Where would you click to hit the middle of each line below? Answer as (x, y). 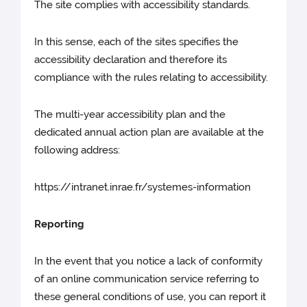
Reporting (60, 224)
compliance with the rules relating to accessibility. (151, 77)
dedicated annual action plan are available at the (149, 132)
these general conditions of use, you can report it (150, 296)
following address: (77, 150)
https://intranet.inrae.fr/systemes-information (143, 187)
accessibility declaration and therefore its (131, 59)
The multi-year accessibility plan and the (130, 114)
